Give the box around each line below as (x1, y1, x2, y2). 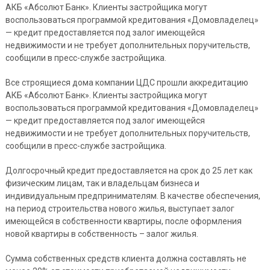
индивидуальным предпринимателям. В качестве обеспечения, (5, 191, 260, 201)
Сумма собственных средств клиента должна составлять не (5, 254, 246, 263)
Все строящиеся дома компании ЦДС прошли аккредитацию (5, 78, 248, 87)
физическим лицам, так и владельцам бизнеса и (5, 178, 199, 188)
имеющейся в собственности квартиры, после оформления (5, 216, 242, 226)
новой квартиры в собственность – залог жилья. (5, 229, 198, 239)
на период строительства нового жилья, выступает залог (5, 204, 234, 213)
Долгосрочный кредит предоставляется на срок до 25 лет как (5, 166, 253, 175)
